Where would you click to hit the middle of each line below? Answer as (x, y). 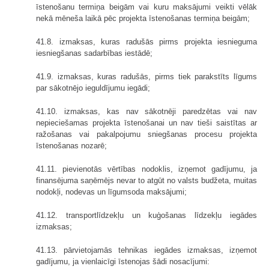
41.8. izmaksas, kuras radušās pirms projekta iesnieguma (147, 41)
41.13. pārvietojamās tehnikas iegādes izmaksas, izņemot (147, 250)
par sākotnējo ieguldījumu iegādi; (93, 88)
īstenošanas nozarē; (71, 145)
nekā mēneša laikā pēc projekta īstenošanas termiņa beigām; (143, 18)
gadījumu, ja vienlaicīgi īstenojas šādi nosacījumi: (123, 261)
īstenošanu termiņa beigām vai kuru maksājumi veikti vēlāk (147, 7)
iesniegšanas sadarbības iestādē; (94, 53)
